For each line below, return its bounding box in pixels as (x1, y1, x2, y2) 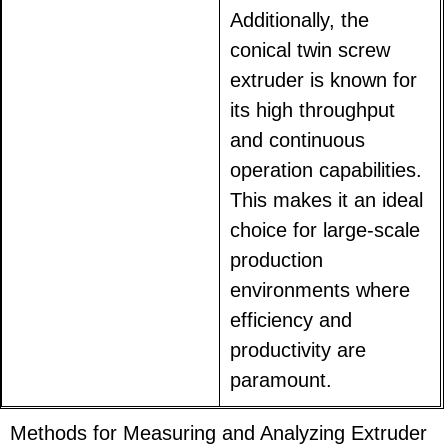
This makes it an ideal (230, 189, 424, 212)
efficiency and (230, 309, 353, 332)
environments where (230, 279, 411, 302)
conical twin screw (230, 39, 391, 62)
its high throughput (230, 99, 396, 122)
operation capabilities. (230, 159, 423, 182)
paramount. (230, 369, 333, 392)
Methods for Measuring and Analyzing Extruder (10, 421, 427, 444)
